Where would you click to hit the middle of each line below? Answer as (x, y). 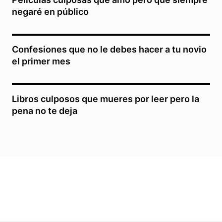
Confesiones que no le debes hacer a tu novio (109, 49)
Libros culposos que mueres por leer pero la (106, 99)
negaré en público (50, 11)
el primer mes (41, 61)
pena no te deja (45, 111)
